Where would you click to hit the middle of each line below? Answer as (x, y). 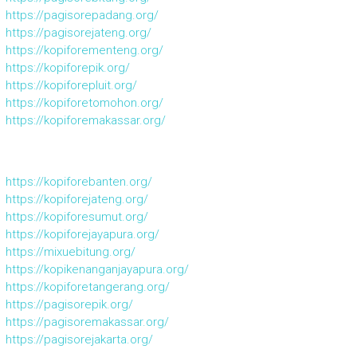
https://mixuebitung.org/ (70, 252)
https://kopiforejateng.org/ (76, 200)
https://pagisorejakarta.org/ (79, 340)
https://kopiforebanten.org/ (78, 182)
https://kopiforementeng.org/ (84, 51)
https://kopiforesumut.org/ (76, 217)
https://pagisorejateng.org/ (78, 33)
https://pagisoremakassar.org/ (87, 322)
